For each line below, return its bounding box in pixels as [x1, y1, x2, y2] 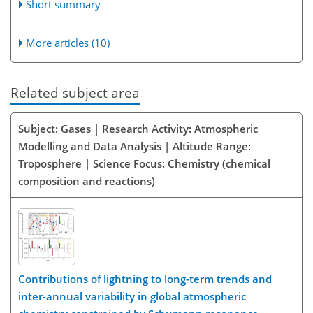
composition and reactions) [18, 173, 155, 188]
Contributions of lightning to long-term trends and [18, 272, 272, 286]
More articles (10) [26, 35, 110, 50]
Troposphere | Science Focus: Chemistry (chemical [18, 156, 270, 170]
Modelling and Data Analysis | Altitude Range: [18, 138, 251, 153]
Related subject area [10, 83, 140, 101]
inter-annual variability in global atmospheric [18, 289, 246, 304]
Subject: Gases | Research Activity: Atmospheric [18, 121, 258, 136]
